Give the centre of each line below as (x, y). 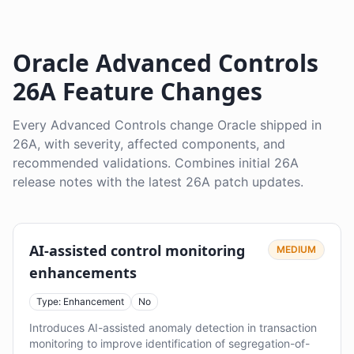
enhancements (83, 273)
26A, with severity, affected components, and (149, 144)
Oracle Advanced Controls (166, 63)
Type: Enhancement (80, 301)
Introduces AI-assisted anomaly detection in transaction (173, 328)
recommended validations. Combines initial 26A (156, 163)
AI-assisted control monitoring (137, 250)
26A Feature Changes (137, 91)
